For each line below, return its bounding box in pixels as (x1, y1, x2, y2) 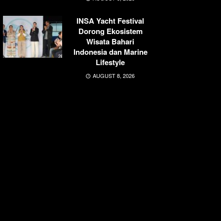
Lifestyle (96, 56, 125, 68)
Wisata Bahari (86, 36, 134, 47)
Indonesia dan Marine (73, 46, 147, 57)
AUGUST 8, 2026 (91, 71, 135, 79)
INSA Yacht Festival (76, 15, 144, 26)
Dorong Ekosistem (78, 25, 143, 37)
